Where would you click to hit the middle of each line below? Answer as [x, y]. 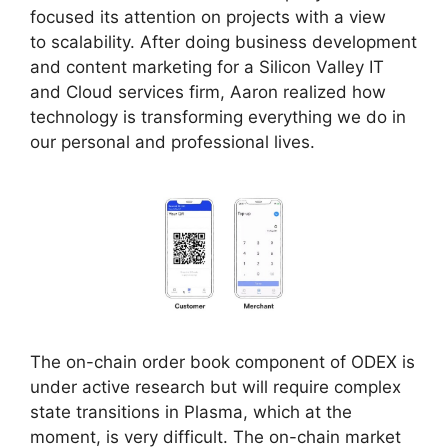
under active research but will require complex [215, 386]
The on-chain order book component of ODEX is [222, 361]
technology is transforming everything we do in [218, 116]
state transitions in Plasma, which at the [191, 411]
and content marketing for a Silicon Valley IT [207, 66]
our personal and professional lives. [172, 141]
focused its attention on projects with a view [208, 16]
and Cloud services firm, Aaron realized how [208, 91]
